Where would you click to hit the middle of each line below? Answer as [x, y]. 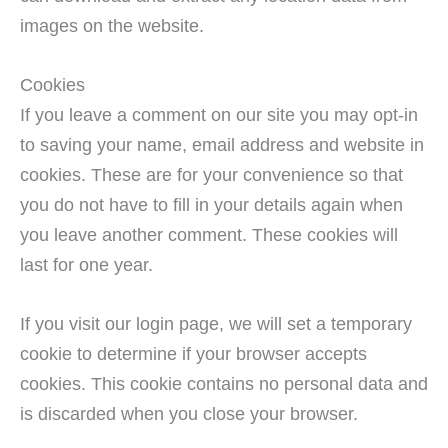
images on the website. [112, 25]
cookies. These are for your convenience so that [211, 174]
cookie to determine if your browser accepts [193, 354]
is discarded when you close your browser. [189, 414]
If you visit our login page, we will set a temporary [216, 324]
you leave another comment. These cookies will [209, 234]
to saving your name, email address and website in [222, 144]
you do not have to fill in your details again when [211, 204]
